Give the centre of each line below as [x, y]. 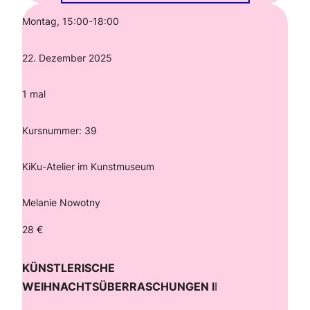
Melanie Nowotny [61, 203]
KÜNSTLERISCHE [69, 267]
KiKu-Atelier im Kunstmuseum [90, 166]
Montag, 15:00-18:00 [71, 21]
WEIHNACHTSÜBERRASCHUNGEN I [118, 286]
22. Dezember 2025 [67, 57]
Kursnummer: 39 [60, 130]
